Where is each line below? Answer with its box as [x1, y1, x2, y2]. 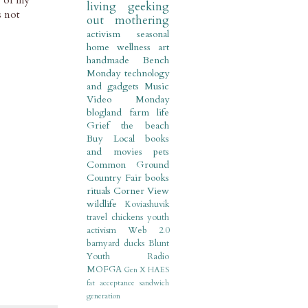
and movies [87, 145, 142, 159]
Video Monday [87, 93, 169, 107]
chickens [111, 212, 143, 224]
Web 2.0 [128, 225, 169, 237]
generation [87, 291, 120, 302]
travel [87, 212, 107, 224]
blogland [87, 106, 122, 120]
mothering [115, 12, 169, 29]
